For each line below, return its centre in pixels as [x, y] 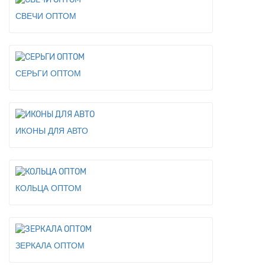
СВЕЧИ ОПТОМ [46, 16]
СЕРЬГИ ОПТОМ [48, 73]
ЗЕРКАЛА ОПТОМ [50, 245]
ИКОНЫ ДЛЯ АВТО [52, 131]
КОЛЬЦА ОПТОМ [49, 188]
